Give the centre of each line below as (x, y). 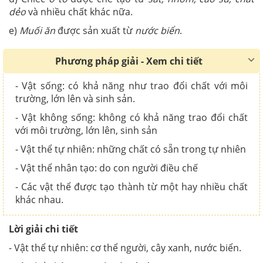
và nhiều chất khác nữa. (79, 11)
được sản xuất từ (95, 30)
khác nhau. (39, 199)
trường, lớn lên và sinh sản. (75, 98)
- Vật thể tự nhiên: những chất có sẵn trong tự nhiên (131, 149)
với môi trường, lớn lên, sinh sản (86, 130)
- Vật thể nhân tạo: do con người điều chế (107, 168)
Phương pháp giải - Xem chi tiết (129, 61)
